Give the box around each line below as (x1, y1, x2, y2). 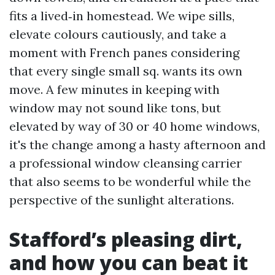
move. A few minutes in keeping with (9, 82, 220, 97)
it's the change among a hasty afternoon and (9, 137, 266, 152)
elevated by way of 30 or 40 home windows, (9, 118, 260, 134)
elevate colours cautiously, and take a (9, 26, 227, 42)
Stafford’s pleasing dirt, (9, 226, 242, 252)
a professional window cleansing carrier (9, 155, 242, 171)
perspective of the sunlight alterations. (9, 192, 234, 207)
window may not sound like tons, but (9, 100, 221, 115)
